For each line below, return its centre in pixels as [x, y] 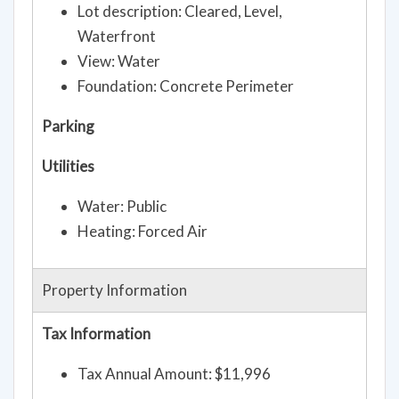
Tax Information [96, 340]
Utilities [68, 173]
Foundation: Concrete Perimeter [186, 93]
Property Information [114, 297]
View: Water [119, 68]
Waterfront [117, 43]
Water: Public [122, 213]
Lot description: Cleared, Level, [180, 18]
